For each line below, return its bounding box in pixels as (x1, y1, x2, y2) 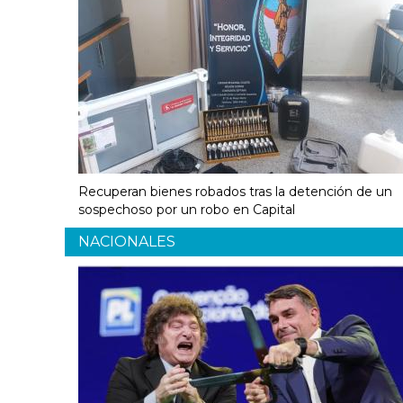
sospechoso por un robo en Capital (78, 201, 295, 219)
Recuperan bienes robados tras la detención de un (78, 184, 392, 201)
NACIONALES (78, 233, 175, 251)
